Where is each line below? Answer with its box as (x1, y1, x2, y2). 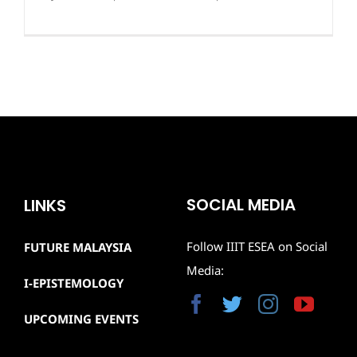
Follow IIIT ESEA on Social (186, 238, 328, 255)
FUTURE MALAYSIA (23, 239, 131, 256)
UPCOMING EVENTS (23, 311, 139, 328)
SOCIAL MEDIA (186, 194, 296, 217)
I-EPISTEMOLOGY (23, 275, 124, 292)
